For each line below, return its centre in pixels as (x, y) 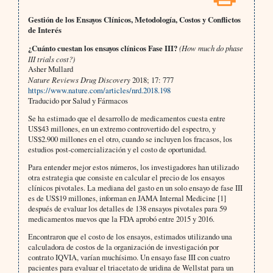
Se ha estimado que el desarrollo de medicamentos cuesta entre (126, 119)
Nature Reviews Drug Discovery (79, 80)
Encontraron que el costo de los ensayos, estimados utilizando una (130, 237)
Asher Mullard (50, 69)
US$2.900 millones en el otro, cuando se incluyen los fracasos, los (130, 139)
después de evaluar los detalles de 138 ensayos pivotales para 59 (127, 209)
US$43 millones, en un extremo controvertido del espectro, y (122, 129)
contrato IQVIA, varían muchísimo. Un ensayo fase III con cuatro (129, 257)
